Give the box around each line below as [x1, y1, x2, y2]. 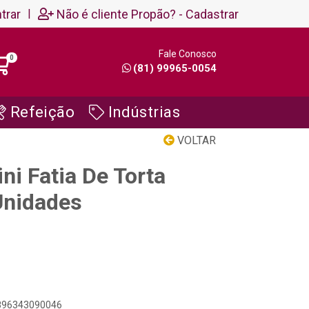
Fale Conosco [158, 48, 217, 59]
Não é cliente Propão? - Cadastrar [57, 6, 239, 21]
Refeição [10, 103, 75, 121]
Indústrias [108, 103, 181, 121]
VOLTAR [175, 134, 216, 147]
